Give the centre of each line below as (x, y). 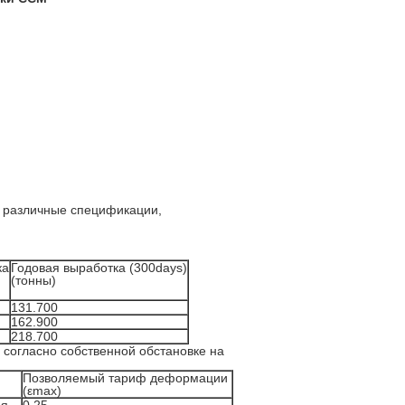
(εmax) (42, 391)
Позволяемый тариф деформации (125, 378)
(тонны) (33, 280)
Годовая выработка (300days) (99, 268)
